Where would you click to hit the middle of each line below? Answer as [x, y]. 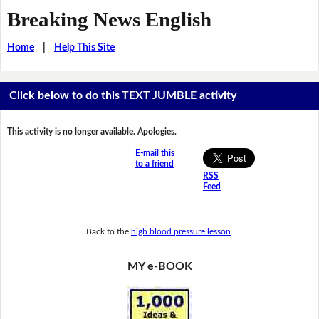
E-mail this [155, 153]
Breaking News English [109, 19]
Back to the [109, 231]
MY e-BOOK [159, 267]
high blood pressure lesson [181, 231]
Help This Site [84, 47]
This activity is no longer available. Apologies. [91, 132]
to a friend [154, 164]
